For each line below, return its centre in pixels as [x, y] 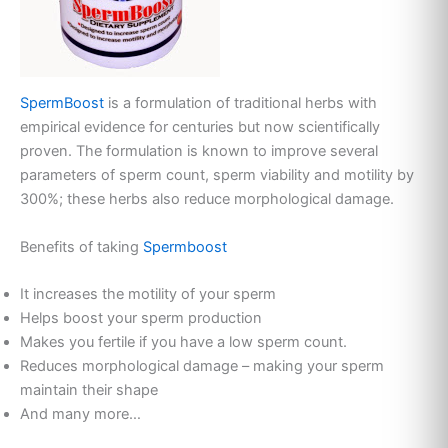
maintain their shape [89, 389]
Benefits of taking [81, 246]
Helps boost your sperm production [141, 317]
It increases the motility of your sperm [148, 293]
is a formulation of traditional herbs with [240, 103]
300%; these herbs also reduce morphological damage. [207, 199]
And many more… [80, 413]
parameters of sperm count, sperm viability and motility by [217, 175]
